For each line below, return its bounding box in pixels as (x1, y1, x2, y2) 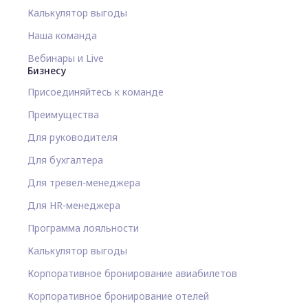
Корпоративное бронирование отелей (27, 289, 209, 302)
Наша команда (27, 28, 97, 42)
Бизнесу (27, 63, 66, 77)
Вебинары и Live (27, 51, 104, 65)
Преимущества (27, 107, 99, 121)
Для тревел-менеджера (27, 175, 140, 189)
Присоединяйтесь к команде (27, 85, 164, 98)
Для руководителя (27, 130, 118, 144)
